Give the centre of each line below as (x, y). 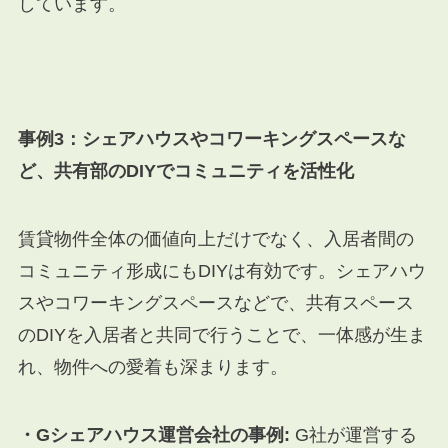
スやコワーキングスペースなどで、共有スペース (215, 303)
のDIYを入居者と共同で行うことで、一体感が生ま (221, 335)
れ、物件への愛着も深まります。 (152, 367)
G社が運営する (355, 434)
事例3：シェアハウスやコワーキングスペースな (211, 139)
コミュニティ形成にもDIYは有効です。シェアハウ (221, 271)
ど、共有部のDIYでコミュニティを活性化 (185, 171)
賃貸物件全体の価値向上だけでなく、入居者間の (215, 239)
